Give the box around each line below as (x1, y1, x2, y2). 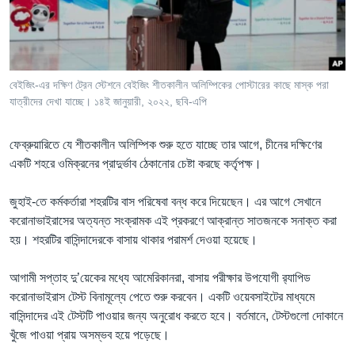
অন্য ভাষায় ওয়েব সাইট (25, 137, 122, 151)
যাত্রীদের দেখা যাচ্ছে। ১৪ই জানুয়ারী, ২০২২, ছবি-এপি (10, 94, 207, 108)
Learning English (13, 20, 109, 33)
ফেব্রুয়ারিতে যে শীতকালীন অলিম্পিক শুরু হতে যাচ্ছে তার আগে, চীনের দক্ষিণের (10, 137, 322, 151)
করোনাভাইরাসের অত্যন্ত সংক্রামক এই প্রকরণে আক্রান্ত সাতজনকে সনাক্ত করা (10, 213, 337, 227)
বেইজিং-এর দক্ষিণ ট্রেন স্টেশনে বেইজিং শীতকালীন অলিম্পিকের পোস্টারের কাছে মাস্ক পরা (10, 78, 329, 91)
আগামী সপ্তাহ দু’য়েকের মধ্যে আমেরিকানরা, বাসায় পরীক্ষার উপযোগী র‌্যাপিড (10, 270, 311, 284)
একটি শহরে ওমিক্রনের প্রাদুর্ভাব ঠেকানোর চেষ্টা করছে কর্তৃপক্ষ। (10, 156, 261, 170)
